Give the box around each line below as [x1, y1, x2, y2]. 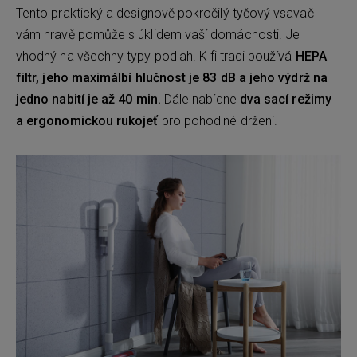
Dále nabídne [160, 92, 240, 107]
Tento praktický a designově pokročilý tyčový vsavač [16, 6, 314, 21]
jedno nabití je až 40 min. [16, 92, 161, 107]
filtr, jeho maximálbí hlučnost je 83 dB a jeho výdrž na [16, 70, 328, 85]
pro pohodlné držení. [161, 113, 278, 128]
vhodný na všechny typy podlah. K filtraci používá [16, 49, 292, 64]
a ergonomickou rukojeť [16, 113, 162, 128]
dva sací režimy [239, 92, 331, 107]
